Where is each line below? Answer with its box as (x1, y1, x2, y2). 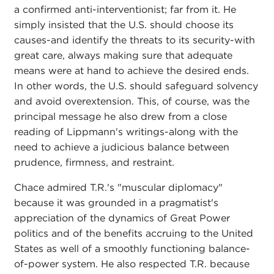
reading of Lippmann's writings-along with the (13, 126, 238, 138)
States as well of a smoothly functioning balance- (13, 243, 250, 255)
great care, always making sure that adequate (13, 50, 232, 62)
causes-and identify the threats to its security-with (13, 34, 255, 46)
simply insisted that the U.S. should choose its (13, 19, 234, 31)
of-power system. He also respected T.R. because (13, 258, 250, 270)
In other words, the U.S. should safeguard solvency (13, 80, 258, 92)
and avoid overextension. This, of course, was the (13, 95, 250, 108)
